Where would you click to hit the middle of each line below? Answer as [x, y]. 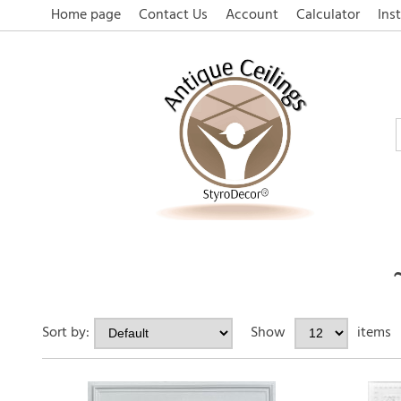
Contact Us [173, 15]
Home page [86, 15]
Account [252, 15]
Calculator [328, 15]
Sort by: [66, 333]
